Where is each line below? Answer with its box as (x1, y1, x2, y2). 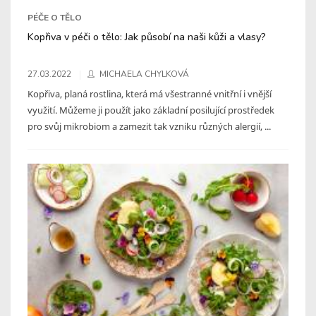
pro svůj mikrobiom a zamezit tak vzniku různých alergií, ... (28, 119, 271, 133)
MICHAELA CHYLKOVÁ (99, 68, 189, 80)
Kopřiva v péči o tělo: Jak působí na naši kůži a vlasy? (28, 29, 266, 44)
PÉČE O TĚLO (28, 11, 82, 23)
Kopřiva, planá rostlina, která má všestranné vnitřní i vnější (28, 87, 272, 100)
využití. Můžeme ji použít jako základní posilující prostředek (28, 103, 274, 116)
